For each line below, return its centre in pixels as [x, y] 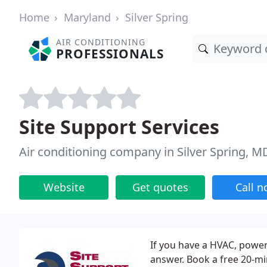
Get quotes [160, 187]
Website [64, 187]
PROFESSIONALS [110, 54]
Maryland [87, 17]
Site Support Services [119, 127]
